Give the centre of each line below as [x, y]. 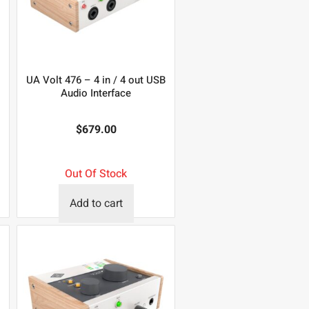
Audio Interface [96, 93]
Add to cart [96, 203]
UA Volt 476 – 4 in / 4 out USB [96, 80]
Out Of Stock [96, 173]
